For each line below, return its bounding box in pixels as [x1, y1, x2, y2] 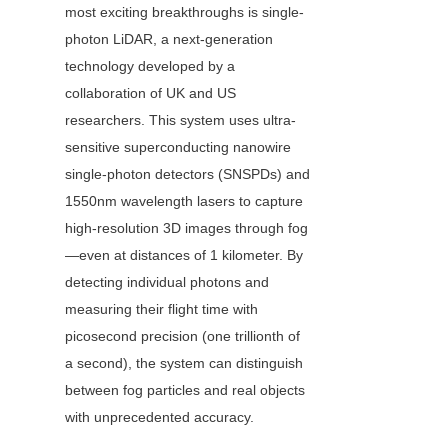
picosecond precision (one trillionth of [65, 328, 300, 345]
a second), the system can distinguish [65, 355, 303, 372]
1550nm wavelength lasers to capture [65, 193, 303, 210]
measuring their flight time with [65, 301, 258, 318]
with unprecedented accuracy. [65, 409, 254, 426]
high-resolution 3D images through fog [65, 220, 308, 237]
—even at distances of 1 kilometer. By [65, 247, 303, 264]
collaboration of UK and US [65, 85, 236, 102]
